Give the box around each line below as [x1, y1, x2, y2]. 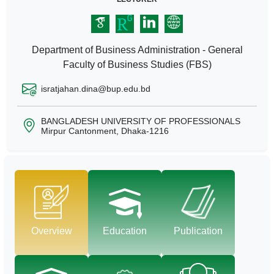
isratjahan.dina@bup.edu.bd [41, 84, 150, 94]
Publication [174, 226, 223, 237]
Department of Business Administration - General [31, 44, 243, 55]
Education [103, 226, 147, 237]
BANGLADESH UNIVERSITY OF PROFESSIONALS [41, 116, 240, 126]
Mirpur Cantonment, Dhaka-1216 [41, 125, 169, 136]
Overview [31, 226, 72, 237]
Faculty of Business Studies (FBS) [62, 59, 212, 70]
